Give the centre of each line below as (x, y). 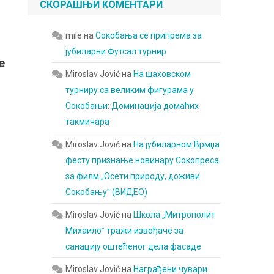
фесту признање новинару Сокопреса (143, 160)
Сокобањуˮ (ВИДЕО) (107, 192)
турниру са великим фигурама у (130, 90)
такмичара (88, 122)
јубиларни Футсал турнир (116, 51)
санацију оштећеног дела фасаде (134, 246)
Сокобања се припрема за (149, 35)
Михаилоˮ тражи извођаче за (125, 231)
